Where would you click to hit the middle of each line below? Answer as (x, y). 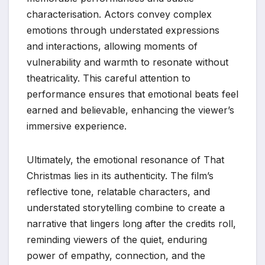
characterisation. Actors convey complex (119, 14)
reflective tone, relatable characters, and (118, 192)
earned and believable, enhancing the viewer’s (130, 110)
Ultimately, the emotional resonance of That (125, 160)
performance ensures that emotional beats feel (132, 94)
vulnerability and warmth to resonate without (127, 62)
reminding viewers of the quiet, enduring (117, 240)
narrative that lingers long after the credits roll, (131, 224)
